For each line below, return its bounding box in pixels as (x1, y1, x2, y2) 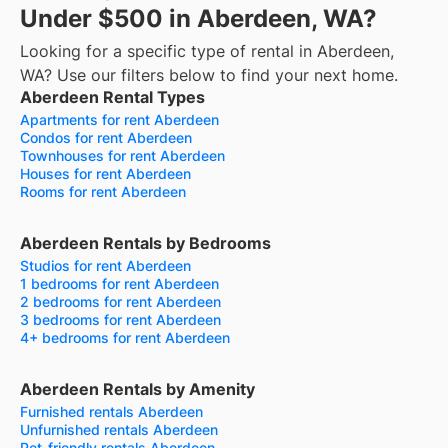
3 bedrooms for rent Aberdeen (20, 311, 221, 329)
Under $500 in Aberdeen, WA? (20, 4, 377, 34)
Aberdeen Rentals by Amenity (20, 379, 255, 400)
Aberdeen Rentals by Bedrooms (20, 233, 271, 254)
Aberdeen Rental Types (20, 87, 205, 108)
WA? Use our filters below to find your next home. (20, 65, 398, 86)
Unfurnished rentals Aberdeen (20, 421, 218, 439)
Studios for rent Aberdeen (20, 257, 191, 275)
